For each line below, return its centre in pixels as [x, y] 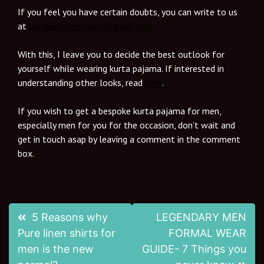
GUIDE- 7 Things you [194, 249]
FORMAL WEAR [207, 233]
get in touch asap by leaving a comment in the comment [129, 139]
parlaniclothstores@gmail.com [91, 26]
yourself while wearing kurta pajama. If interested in [121, 69]
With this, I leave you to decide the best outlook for [121, 55]
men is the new [56, 249]
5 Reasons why [70, 217]
